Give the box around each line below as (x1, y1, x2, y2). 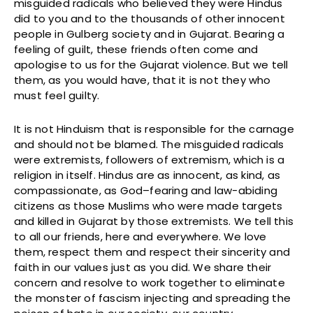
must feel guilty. (14, 88, 100, 103)
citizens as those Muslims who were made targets (14, 198, 283, 214)
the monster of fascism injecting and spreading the (14, 291, 291, 306)
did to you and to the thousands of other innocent (14, 11, 285, 27)
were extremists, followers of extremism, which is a (14, 152, 285, 168)
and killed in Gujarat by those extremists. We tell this (14, 214, 294, 229)
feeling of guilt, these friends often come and (14, 42, 259, 57)
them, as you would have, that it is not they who (14, 73, 271, 88)
